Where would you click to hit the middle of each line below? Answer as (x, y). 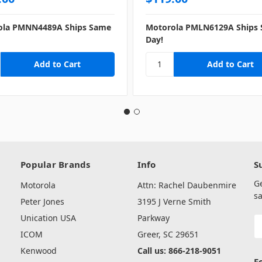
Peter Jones (42, 202)
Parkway (153, 218)
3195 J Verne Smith (174, 202)
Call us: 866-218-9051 (179, 251)
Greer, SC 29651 (168, 235)
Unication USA (48, 218)
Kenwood (39, 251)
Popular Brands (56, 165)
